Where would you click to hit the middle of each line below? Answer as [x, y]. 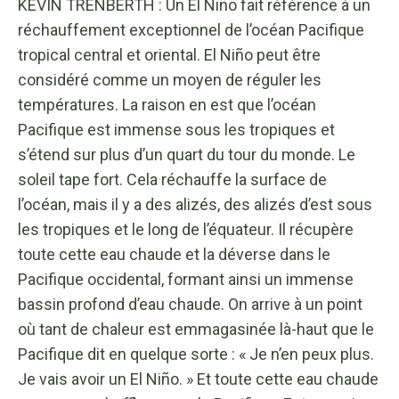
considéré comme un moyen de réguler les [170, 79]
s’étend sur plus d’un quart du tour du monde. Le [187, 154]
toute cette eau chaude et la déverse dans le [174, 254]
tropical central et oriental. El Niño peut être [169, 54]
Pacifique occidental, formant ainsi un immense [186, 279]
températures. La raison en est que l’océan [167, 104]
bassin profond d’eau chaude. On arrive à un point [190, 304]
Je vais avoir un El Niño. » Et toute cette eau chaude [198, 379]
